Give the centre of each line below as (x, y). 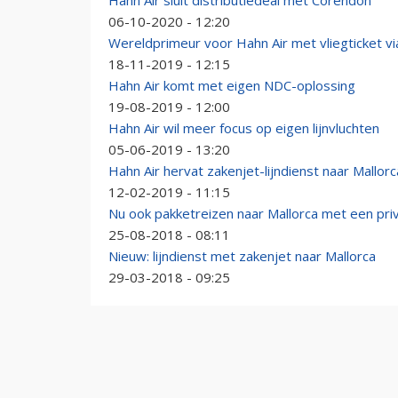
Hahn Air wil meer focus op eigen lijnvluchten (244, 128)
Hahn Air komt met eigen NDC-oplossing (232, 85)
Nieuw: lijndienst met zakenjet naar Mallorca (242, 256)
